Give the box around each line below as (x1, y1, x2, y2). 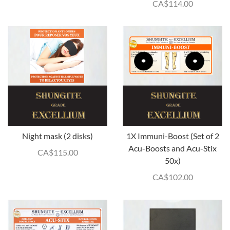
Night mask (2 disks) (22, 131, 93, 141)
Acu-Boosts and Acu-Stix (128, 143, 217, 153)
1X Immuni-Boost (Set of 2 (126, 131, 219, 141)
